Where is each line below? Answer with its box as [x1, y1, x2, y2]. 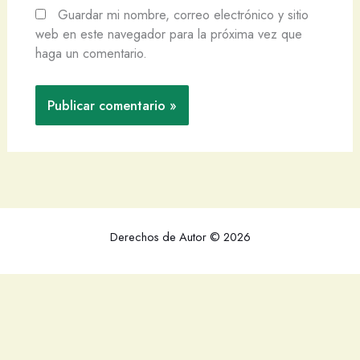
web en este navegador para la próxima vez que [35, 23, 302, 43]
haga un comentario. [35, 43, 147, 63]
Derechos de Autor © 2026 [109, 228, 251, 245]
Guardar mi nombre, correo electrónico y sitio [57, 4, 309, 24]
